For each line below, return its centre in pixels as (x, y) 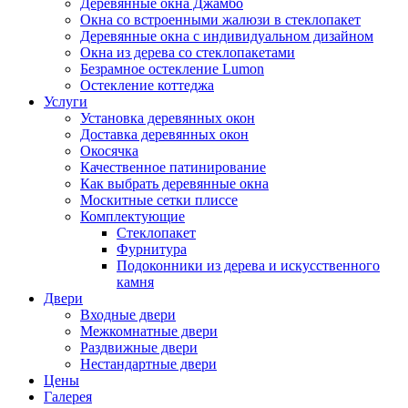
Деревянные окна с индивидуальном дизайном (227, 36)
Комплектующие (133, 216)
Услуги (66, 102)
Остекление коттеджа (147, 85)
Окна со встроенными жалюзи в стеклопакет (220, 20)
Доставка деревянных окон (164, 134)
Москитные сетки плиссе (159, 200)
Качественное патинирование (173, 167)
